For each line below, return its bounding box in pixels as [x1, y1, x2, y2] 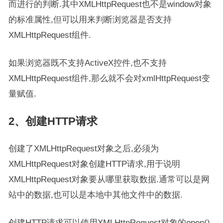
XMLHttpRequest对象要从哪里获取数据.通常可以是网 [8, 175, 210, 184]
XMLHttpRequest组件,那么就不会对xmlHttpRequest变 [8, 74, 210, 83]
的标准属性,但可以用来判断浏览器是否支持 [8, 15, 172, 24]
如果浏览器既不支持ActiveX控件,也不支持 [8, 58, 167, 67]
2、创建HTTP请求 [8, 115, 98, 127]
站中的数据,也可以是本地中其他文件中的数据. [8, 190, 183, 199]
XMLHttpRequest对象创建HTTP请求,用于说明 [8, 159, 180, 168]
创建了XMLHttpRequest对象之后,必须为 [8, 144, 159, 153]
